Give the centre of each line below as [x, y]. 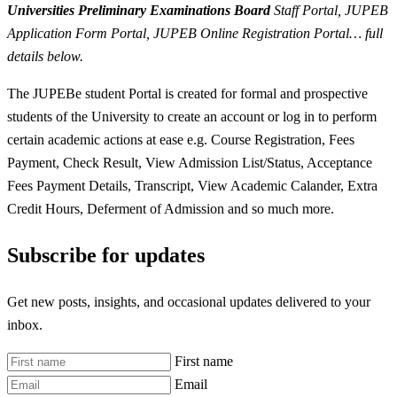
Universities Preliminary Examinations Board [139, 10]
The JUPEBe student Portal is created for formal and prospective [187, 93]
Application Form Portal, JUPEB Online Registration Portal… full [195, 33]
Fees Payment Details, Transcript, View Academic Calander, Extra [192, 185]
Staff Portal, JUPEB [329, 10]
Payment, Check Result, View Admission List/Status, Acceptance [190, 162]
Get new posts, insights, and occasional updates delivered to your [189, 301]
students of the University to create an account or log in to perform [192, 116]
